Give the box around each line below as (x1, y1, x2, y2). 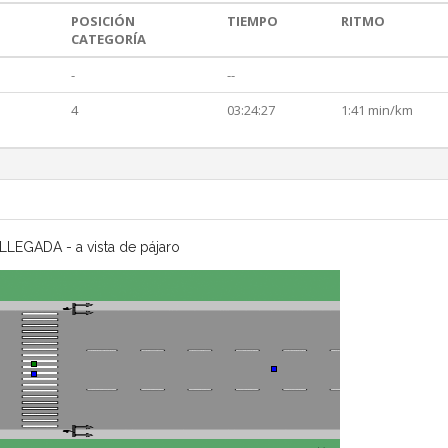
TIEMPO (227, 12, 278, 31)
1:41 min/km (341, 101, 413, 120)
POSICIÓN (71, 12, 135, 31)
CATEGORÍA (71, 30, 146, 49)
